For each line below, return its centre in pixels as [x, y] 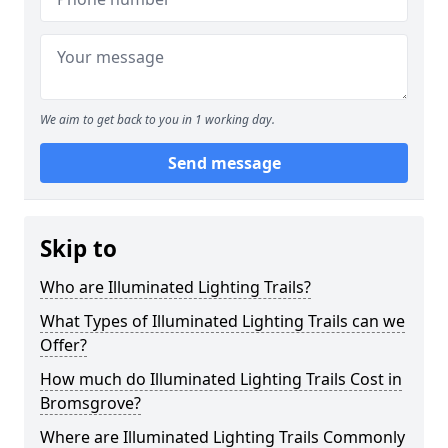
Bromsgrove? [90, 403]
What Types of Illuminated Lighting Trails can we [222, 321]
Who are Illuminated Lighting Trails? [175, 287]
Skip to [78, 248]
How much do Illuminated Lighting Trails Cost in [221, 379]
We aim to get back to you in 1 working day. [157, 119]
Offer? [63, 345]
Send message [224, 163]
